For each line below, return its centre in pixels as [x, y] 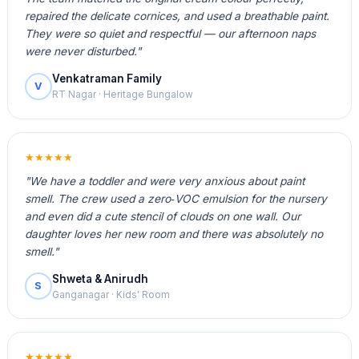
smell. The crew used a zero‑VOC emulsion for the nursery [175, 198]
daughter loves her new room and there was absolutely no [173, 234]
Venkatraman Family [107, 79]
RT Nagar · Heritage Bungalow [122, 95]
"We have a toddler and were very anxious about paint [164, 181]
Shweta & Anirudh [100, 278]
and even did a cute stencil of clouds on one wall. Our [162, 216]
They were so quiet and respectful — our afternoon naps [170, 34]
